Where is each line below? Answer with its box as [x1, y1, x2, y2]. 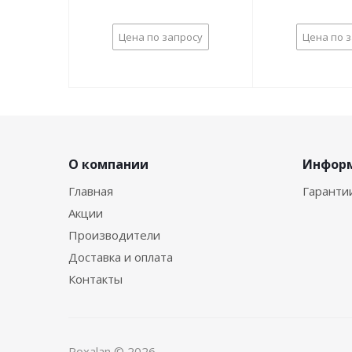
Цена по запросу [119, 30, 203, 45]
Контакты [68, 271, 123, 288]
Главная [68, 183, 113, 200]
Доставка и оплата [68, 249, 173, 266]
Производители [68, 227, 160, 244]
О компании [68, 156, 148, 174]
